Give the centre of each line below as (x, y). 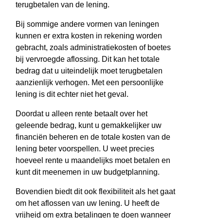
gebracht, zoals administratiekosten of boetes (93, 48)
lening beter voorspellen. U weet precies (85, 149)
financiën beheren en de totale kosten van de (93, 137)
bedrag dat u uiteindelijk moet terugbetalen (89, 71)
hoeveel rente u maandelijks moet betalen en (93, 161)
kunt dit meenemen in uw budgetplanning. (88, 172)
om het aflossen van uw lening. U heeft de (88, 203)
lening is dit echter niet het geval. (72, 94)
